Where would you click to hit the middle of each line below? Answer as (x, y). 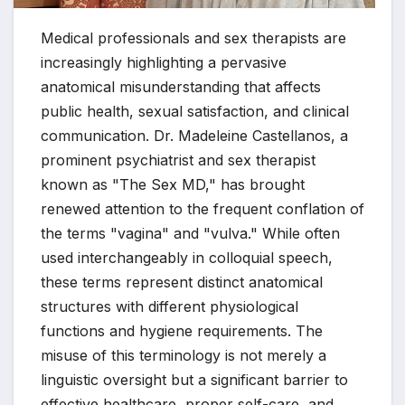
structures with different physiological (170, 307)
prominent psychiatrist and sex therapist (178, 160)
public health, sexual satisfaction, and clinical (195, 112)
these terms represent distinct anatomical (182, 283)
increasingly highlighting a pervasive (164, 63)
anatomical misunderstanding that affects (181, 87)
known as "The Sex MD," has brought (173, 185)
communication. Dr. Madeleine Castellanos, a (194, 136)
